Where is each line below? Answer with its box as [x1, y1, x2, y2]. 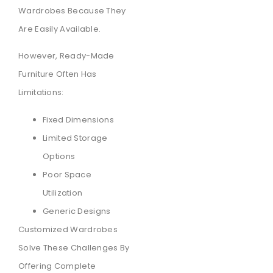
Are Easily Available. [18, 23, 101, 35]
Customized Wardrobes [18, 223, 118, 235]
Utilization [43, 186, 83, 199]
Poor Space [43, 168, 91, 180]
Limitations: [18, 87, 64, 99]
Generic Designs [43, 205, 111, 217]
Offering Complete [18, 260, 96, 272]
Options [43, 150, 76, 162]
